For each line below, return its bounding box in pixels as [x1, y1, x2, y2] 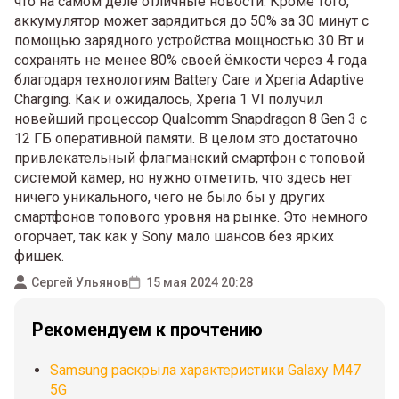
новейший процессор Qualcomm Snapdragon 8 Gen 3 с [14, 110, 367, 127]
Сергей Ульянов [31, 274, 128, 289]
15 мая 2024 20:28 [146, 274, 253, 289]
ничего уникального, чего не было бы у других [14, 189, 325, 206]
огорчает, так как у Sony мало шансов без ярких [14, 228, 334, 245]
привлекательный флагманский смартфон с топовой [14, 150, 365, 167]
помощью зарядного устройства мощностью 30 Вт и [14, 32, 364, 49]
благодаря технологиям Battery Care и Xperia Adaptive [14, 71, 364, 88]
